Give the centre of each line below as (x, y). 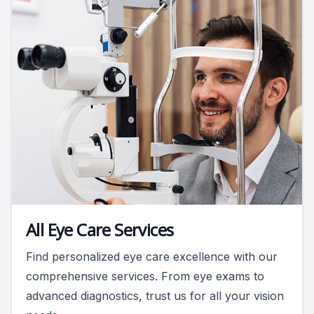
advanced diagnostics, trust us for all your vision (155, 295)
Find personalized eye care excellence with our (152, 256)
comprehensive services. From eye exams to (145, 276)
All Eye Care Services (100, 229)
